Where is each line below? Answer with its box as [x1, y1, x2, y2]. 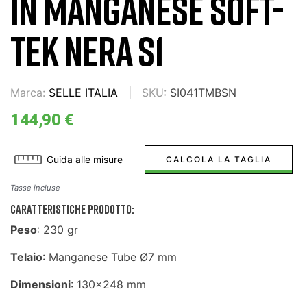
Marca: [10, 85, 45, 99]
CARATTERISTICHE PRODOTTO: [10, 201, 134, 217]
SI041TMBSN [170, 85, 236, 99]
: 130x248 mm [71, 277, 146, 291]
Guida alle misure [47, 153, 123, 165]
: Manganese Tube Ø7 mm [42, 249, 177, 264]
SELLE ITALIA [49, 85, 118, 99]
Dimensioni [10, 277, 71, 291]
